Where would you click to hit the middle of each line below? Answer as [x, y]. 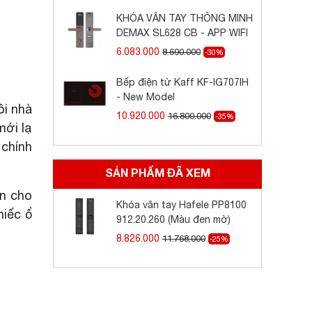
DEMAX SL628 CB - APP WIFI [182, 33]
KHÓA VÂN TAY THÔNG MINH [185, 18]
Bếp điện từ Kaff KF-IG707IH [182, 82]
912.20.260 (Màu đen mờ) [173, 219]
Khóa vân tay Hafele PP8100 [181, 205]
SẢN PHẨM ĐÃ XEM [157, 172]
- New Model [146, 97]
